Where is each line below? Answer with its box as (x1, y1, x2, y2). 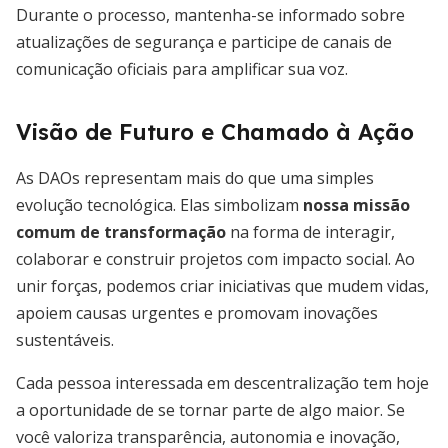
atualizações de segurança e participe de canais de (16, 31, 392, 53)
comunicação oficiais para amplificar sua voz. (16, 58, 348, 80)
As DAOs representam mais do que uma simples (16, 167, 374, 189)
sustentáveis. (16, 329, 114, 351)
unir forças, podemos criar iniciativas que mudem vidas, (16, 275, 429, 297)
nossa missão (303, 194, 410, 216)
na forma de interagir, (226, 221, 395, 243)
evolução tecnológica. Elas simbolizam (16, 194, 303, 216)
